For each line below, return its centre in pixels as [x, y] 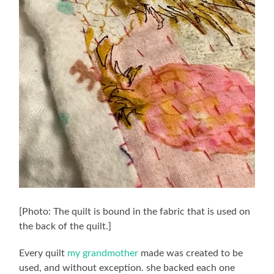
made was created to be [191, 254]
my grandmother [103, 254]
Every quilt [43, 254]
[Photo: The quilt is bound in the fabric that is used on [135, 212]
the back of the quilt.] [65, 227]
